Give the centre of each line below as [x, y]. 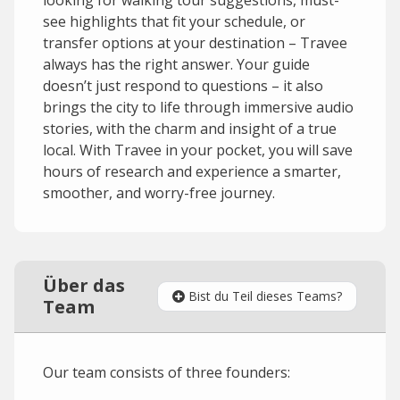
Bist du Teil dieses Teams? [265, 296]
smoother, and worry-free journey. [159, 193]
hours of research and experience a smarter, [192, 171]
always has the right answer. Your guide [176, 64]
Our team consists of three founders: [167, 372]
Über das [84, 285]
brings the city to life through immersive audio [198, 107]
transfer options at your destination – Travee [195, 43]
